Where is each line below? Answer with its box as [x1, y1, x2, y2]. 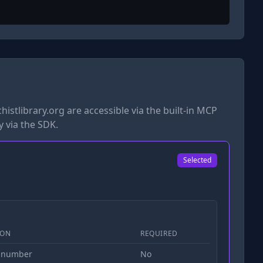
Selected [183, 154, 211, 165]
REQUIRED [140, 228, 178, 238]
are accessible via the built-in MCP [65, 103, 217, 117]
